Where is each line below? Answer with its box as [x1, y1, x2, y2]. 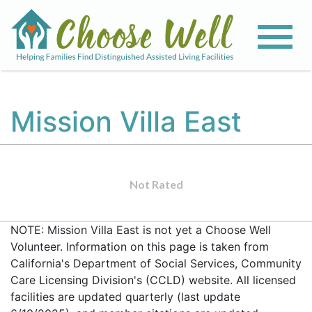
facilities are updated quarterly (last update [10, 290, 240, 304]
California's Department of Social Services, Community [10, 256, 302, 270]
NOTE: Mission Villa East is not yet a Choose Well [10, 223, 271, 237]
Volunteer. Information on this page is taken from [10, 240, 269, 253]
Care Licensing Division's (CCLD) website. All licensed [10, 273, 296, 287]
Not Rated [129, 178, 183, 191]
